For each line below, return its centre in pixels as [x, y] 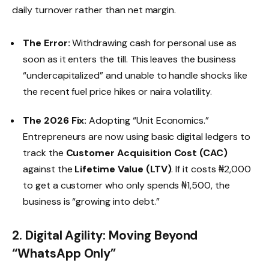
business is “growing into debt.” [91, 201]
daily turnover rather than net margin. [94, 10]
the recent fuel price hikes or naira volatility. [117, 91]
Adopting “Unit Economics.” [148, 120]
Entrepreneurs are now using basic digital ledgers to [137, 136]
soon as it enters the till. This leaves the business [129, 59]
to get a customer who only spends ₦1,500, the [126, 185]
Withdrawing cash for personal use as [153, 43]
